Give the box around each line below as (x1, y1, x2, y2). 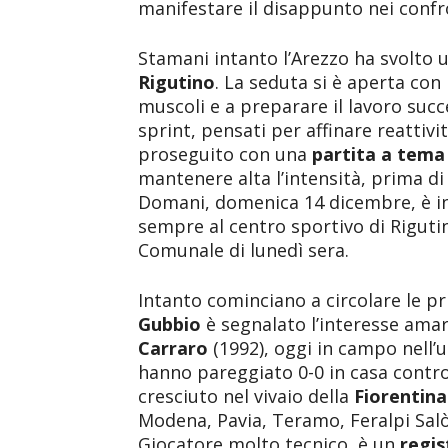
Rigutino (138, 70, 215, 94)
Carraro (138, 336, 208, 360)
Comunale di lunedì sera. (138, 238, 349, 262)
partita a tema (312, 142, 445, 166)
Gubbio (138, 312, 206, 336)
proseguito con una (138, 142, 312, 166)
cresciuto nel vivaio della (138, 384, 354, 408)
